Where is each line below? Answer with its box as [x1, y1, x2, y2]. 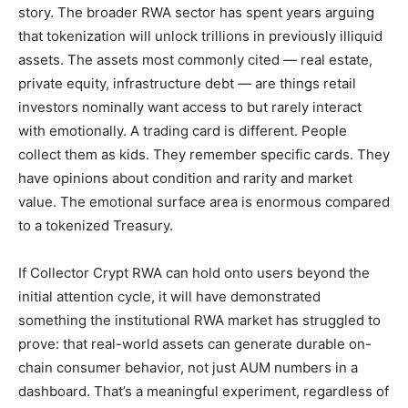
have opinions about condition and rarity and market [18, 169, 352, 188]
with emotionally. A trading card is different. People [18, 122, 347, 140]
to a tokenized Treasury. [18, 217, 173, 235]
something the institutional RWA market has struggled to [18, 311, 381, 330]
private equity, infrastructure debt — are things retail [18, 75, 356, 93]
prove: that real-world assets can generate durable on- [18, 335, 372, 353]
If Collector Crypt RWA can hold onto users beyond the [18, 264, 370, 282]
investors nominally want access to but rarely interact [18, 98, 362, 117]
